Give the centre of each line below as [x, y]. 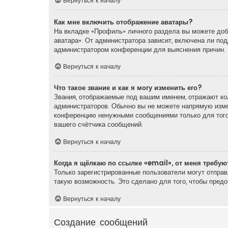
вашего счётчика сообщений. [98, 125]
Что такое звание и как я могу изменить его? [128, 88]
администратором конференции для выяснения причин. [140, 49]
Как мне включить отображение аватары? [123, 22]
